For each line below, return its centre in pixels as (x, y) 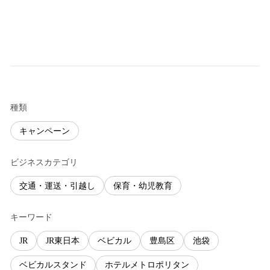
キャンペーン (45, 131)
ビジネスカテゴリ (44, 163)
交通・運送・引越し (57, 186)
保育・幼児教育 (143, 186)
